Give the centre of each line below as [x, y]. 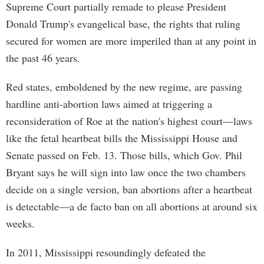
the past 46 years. [43, 58]
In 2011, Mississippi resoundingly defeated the [106, 252]
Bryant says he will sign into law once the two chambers [126, 172]
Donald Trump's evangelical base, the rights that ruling [123, 24]
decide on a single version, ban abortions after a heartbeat [129, 189]
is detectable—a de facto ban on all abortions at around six [132, 206]
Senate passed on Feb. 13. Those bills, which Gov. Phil [124, 155]
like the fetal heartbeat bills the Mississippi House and [122, 138]
